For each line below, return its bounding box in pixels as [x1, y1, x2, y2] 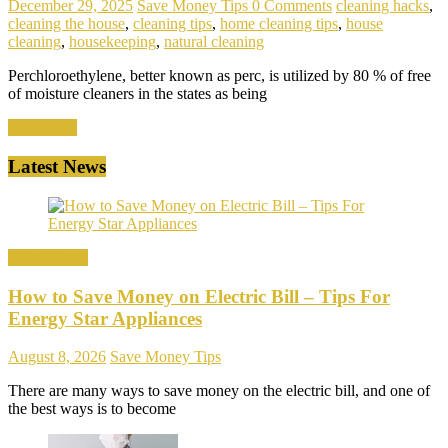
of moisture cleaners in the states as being [8, 85, 267, 103]
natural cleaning [164, 33, 264, 51]
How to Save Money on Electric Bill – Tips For [8, 285, 390, 307]
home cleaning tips [220, 15, 338, 33]
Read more [8, 119, 77, 137]
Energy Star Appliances [8, 307, 202, 329]
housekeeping [69, 33, 156, 51]
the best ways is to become [8, 400, 176, 418]
